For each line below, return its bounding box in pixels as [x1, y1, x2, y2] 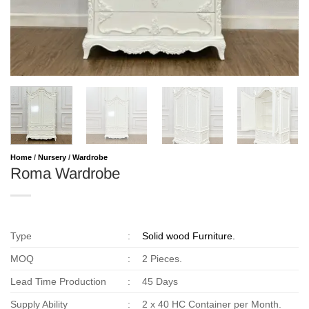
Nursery [38, 152, 66, 161]
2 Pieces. [142, 252, 183, 264]
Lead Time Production [10, 275, 106, 287]
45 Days [142, 275, 179, 287]
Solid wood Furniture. [142, 230, 236, 241]
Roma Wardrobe [10, 164, 120, 182]
